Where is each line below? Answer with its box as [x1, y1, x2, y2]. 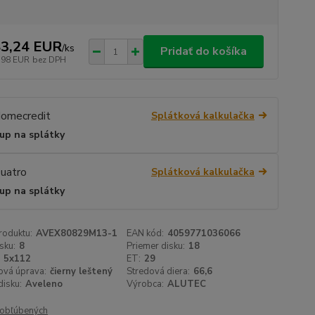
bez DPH [32, 53, 66, 65]
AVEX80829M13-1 [35, 227, 117, 240]
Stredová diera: [127, 265, 191, 278]
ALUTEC [167, 278, 207, 291]
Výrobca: [127, 278, 165, 291]
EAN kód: [127, 227, 165, 240]
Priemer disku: [127, 240, 186, 253]
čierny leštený [49, 265, 112, 278]
